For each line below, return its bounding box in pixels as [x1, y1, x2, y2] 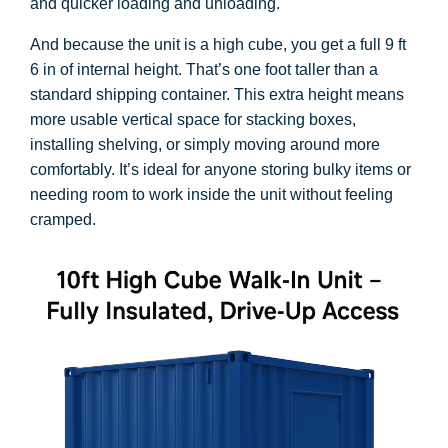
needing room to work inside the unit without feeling [30, 186, 393, 203]
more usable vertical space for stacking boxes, [30, 111, 356, 128]
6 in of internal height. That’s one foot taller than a [30, 61, 378, 78]
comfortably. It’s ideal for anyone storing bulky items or [30, 161, 411, 178]
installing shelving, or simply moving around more [30, 136, 380, 153]
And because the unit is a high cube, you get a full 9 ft [30, 36, 406, 53]
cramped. [30, 211, 96, 228]
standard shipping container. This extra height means [30, 86, 404, 103]
